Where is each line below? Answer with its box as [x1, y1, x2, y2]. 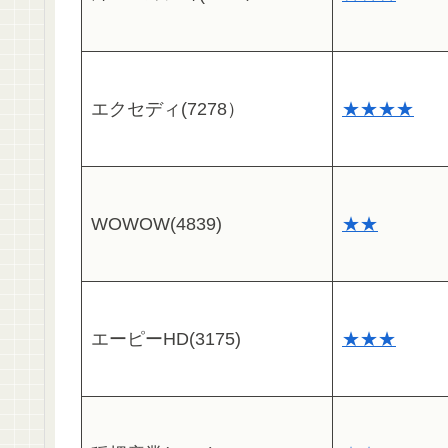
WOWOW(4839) [91, 214, 222, 235]
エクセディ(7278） [91, 99, 245, 120]
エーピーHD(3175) [91, 329, 241, 350]
